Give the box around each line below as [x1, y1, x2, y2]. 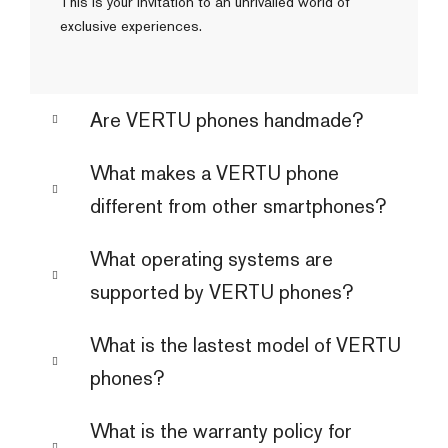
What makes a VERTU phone [90, 159, 339, 186]
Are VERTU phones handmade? [90, 106, 363, 133]
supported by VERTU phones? [90, 278, 353, 305]
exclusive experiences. [60, 16, 202, 35]
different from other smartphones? [90, 192, 386, 219]
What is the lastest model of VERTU [90, 331, 401, 358]
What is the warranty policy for [90, 417, 352, 444]
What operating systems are [90, 245, 333, 272]
